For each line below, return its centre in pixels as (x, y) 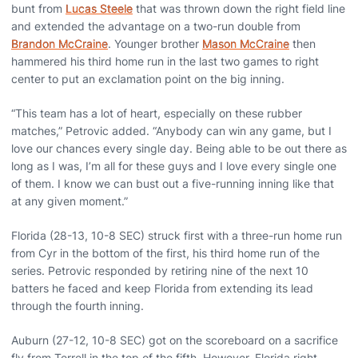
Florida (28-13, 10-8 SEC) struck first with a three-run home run (177, 235)
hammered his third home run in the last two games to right (165, 61)
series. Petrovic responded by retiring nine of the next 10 (160, 270)
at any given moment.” (70, 201)
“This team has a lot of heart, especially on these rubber (157, 113)
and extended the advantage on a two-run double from (156, 26)
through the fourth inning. (78, 305)
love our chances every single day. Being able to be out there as (179, 148)
